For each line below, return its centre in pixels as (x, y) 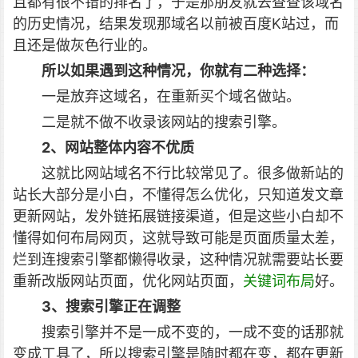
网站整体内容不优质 (129, 147)
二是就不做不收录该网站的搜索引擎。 (164, 122)
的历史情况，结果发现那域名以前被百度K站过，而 (176, 24)
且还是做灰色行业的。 (85, 45)
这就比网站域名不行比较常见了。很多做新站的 (193, 173)
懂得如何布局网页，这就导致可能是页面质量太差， (178, 238)
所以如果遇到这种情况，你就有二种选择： (178, 71)
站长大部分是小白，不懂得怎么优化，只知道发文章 (178, 195)
